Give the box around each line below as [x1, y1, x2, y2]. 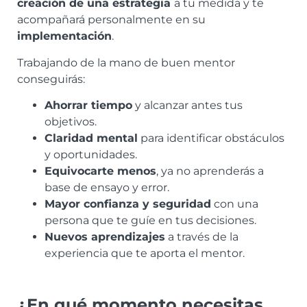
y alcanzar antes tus [132, 99, 243, 112]
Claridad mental [45, 132, 138, 145]
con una [211, 197, 258, 211]
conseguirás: [17, 72, 85, 86]
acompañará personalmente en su [17, 13, 206, 27]
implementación [17, 29, 112, 43]
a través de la [165, 230, 238, 244]
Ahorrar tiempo [45, 99, 132, 112]
